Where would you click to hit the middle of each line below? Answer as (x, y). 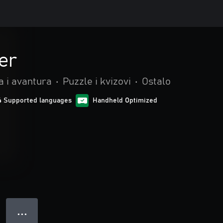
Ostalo (156, 82)
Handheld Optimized (125, 101)
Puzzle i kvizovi (97, 82)
